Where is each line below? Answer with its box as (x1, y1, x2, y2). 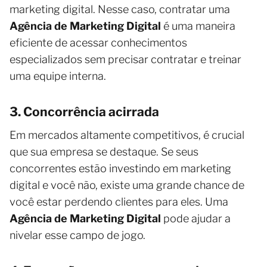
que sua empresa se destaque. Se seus (10, 145, 198, 158)
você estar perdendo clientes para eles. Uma (10, 195, 228, 208)
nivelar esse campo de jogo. (10, 228, 145, 241)
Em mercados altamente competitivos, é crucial (10, 128, 244, 141)
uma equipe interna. (10, 69, 106, 82)
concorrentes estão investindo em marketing (10, 162, 231, 175)
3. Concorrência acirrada (10, 104, 159, 119)
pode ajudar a (161, 212, 231, 225)
